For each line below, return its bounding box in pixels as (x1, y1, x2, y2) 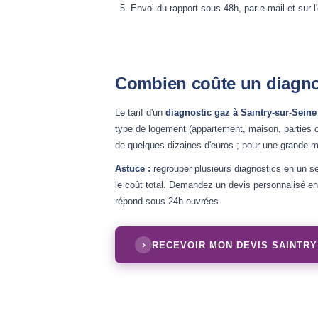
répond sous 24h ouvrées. (115, 196, 221, 207)
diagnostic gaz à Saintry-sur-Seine (165, 107, 317, 118)
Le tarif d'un (115, 107, 165, 118)
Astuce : (115, 163, 150, 174)
